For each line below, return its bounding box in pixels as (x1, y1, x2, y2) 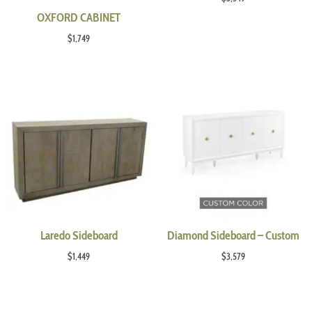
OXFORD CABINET (37, 10, 121, 24)
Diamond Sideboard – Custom (166, 228, 299, 242)
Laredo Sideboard (40, 228, 118, 242)
